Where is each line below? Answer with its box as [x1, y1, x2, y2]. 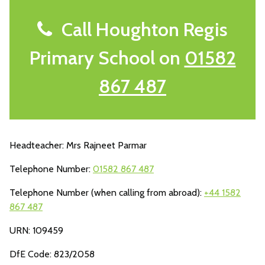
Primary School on [29, 46, 185, 69]
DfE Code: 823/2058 [9, 248, 95, 260]
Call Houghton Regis [52, 18, 228, 41]
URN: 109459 [9, 225, 63, 236]
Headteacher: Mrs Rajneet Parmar [9, 140, 147, 151]
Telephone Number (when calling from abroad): [9, 187, 204, 198]
